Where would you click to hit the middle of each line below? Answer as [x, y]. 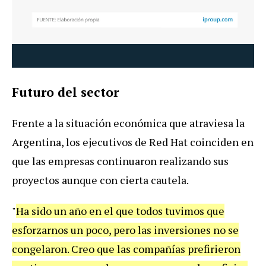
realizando [185, 161]
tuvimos [185, 210]
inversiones [182, 229]
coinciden [214, 142]
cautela [169, 180]
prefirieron [214, 248]
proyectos [36, 180]
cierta [134, 180]
